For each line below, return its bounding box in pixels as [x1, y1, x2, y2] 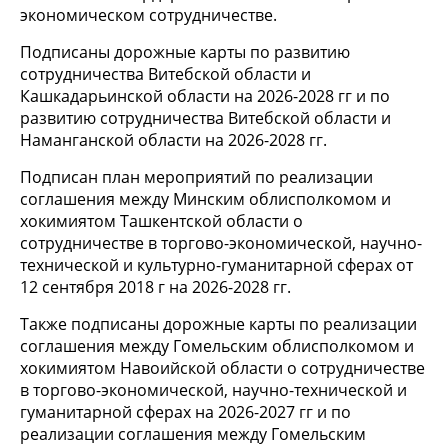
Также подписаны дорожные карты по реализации [20, 313, 417, 336]
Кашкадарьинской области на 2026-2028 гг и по [20, 85, 390, 108]
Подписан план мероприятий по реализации [20, 166, 373, 189]
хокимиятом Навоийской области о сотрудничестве [20, 357, 425, 380]
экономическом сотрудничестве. [20, 4, 277, 27]
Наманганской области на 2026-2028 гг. [20, 129, 327, 152]
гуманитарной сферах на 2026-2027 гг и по [20, 401, 351, 424]
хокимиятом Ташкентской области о [20, 210, 303, 233]
